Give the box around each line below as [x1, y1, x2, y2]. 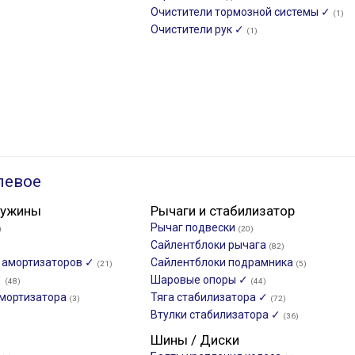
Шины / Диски [151, 332, 239, 348]
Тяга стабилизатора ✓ [151, 291, 270, 303]
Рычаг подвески [151, 221, 238, 234]
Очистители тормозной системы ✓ [151, 6, 333, 18]
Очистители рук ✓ [151, 23, 246, 36]
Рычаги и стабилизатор [151, 203, 295, 219]
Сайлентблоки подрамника [151, 256, 296, 269]
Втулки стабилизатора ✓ [151, 308, 283, 321]
